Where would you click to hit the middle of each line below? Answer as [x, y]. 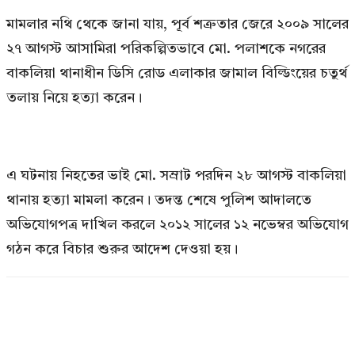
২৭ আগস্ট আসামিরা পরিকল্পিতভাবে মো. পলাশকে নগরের [166, 49]
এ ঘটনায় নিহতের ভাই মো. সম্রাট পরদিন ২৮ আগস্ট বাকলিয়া [176, 176]
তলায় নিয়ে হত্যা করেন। [74, 98]
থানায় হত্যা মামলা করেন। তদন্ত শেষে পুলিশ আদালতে [159, 200]
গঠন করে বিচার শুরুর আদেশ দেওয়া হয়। [122, 249]
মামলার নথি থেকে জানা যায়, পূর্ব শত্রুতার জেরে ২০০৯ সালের [177, 24]
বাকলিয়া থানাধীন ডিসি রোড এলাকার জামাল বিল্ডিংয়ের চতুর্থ [177, 73]
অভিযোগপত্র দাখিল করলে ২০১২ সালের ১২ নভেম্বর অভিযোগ [177, 225]
